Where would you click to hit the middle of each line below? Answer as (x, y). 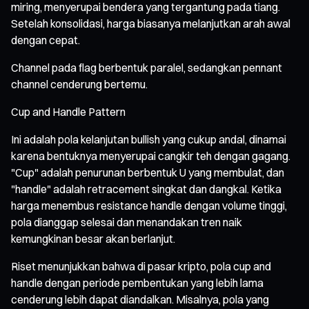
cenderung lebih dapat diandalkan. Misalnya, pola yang (140, 299)
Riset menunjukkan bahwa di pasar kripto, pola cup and (141, 266)
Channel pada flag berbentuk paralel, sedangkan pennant (147, 67)
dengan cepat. (46, 40)
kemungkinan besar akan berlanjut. (93, 238)
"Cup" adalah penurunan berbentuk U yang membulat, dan (148, 172)
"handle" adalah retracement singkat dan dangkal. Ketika (146, 189)
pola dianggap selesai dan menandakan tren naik (127, 222)
